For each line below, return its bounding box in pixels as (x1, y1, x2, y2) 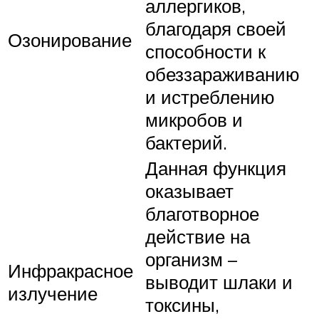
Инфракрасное (8, 259, 133, 283)
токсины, (145, 293, 219, 317)
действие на (145, 225, 250, 249)
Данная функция (145, 157, 286, 180)
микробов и (145, 108, 243, 132)
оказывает (145, 179, 234, 203)
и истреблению (145, 85, 275, 109)
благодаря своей (145, 17, 286, 41)
